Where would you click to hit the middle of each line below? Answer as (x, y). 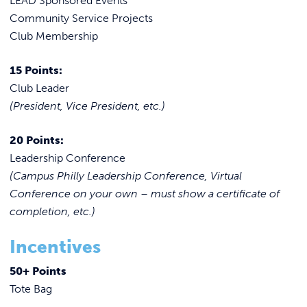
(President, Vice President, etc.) (87, 106)
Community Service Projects (81, 18)
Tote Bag (31, 288)
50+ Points (38, 271)
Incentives (55, 247)
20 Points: (37, 140)
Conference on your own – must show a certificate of (145, 193)
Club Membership (54, 36)
